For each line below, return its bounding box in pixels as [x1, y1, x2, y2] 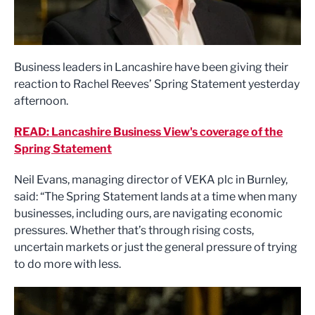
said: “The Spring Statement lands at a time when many [14, 190, 297, 204]
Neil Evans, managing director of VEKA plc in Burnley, [14, 173, 288, 187]
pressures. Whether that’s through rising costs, [14, 224, 254, 238]
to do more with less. [14, 257, 121, 271]
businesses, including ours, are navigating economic [14, 207, 283, 221]
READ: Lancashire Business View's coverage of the [14, 125, 283, 139]
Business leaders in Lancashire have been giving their [14, 60, 288, 75]
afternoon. [14, 94, 68, 108]
